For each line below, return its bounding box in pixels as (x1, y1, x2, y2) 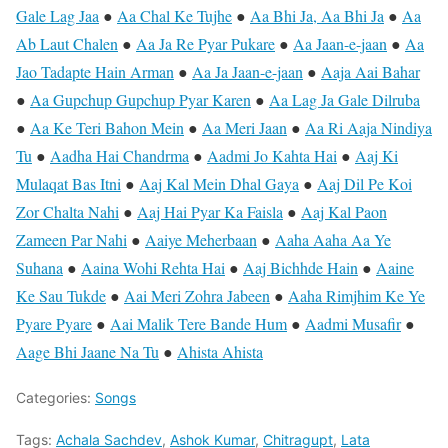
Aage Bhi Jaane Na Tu (16, 341, 159, 363)
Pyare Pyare (16, 313, 92, 335)
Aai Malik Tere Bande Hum (110, 313, 287, 335)
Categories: (16, 389, 95, 407)
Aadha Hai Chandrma (50, 145, 189, 167)
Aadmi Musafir (305, 313, 401, 335)
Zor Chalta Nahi (16, 201, 119, 223)
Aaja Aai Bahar (321, 61, 420, 83)
